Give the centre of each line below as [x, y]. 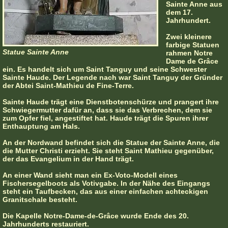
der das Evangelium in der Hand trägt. [68, 159]
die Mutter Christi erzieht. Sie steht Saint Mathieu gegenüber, [108, 151]
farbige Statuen [193, 45]
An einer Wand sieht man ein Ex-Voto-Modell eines [90, 175]
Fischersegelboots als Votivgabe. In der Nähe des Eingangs [106, 183]
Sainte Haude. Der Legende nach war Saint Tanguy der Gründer [112, 78]
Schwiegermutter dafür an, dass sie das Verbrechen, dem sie [107, 110]
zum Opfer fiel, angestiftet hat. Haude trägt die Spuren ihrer [105, 118]
